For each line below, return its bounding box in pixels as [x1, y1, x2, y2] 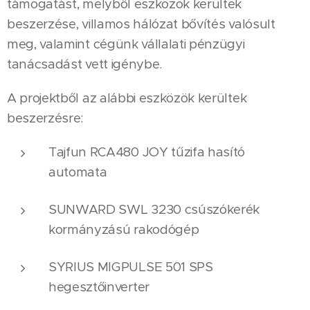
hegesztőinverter [48, 279, 149, 295]
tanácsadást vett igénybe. [7, 56, 162, 72]
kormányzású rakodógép [48, 221, 199, 237]
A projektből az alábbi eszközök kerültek [7, 90, 247, 106]
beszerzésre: [7, 110, 84, 126]
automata [48, 164, 107, 180]
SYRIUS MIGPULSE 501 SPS [48, 259, 213, 275]
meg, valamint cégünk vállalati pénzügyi [7, 36, 245, 52]
